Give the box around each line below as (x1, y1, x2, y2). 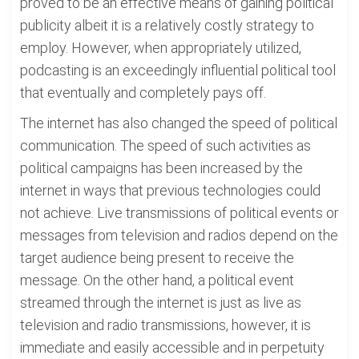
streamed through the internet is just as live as (20, 294, 301, 311)
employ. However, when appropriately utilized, (20, 39, 301, 56)
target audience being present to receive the (20, 249, 294, 266)
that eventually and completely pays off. (20, 84, 266, 101)
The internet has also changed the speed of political (20, 115, 337, 131)
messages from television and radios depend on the (20, 227, 338, 244)
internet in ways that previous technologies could (20, 182, 321, 199)
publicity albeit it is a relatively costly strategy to (20, 17, 314, 34)
